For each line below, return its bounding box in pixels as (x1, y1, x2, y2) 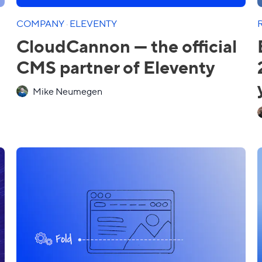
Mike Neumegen (33, 85, 102, 97)
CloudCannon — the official (16, 33, 237, 57)
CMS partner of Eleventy (16, 54, 215, 78)
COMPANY (16, 17, 66, 29)
